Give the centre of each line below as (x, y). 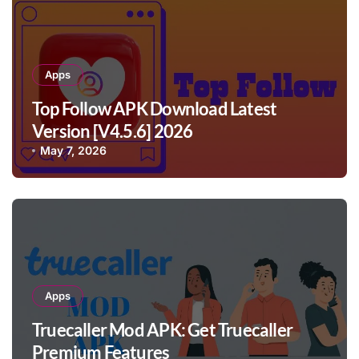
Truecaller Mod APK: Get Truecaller (163, 329)
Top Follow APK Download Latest (155, 109)
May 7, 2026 (74, 151)
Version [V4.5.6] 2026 (113, 131)
